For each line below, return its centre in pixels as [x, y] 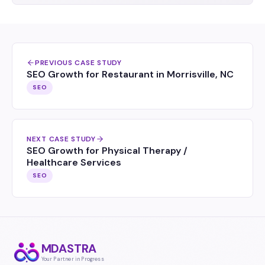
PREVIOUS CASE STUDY [78, 62]
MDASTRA [69, 248]
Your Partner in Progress [72, 259]
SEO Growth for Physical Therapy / [107, 150]
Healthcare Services [74, 162]
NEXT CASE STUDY [61, 139]
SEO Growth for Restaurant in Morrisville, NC [130, 74]
